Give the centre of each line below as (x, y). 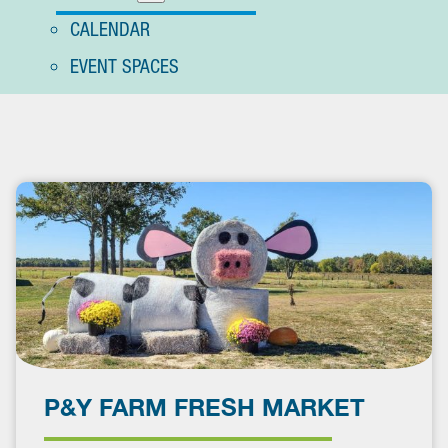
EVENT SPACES (124, 66)
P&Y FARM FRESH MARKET (204, 407)
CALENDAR (109, 28)
